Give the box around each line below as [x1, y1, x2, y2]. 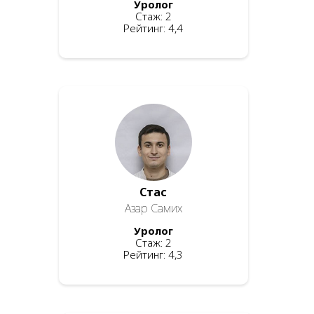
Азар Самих [124, 200, 182, 216]
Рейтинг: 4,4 [123, 21, 184, 35]
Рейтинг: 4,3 [123, 247, 184, 261]
